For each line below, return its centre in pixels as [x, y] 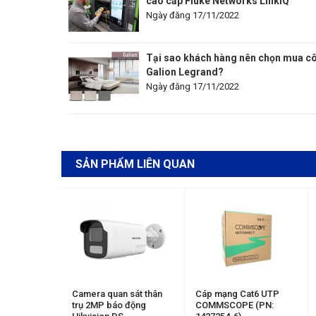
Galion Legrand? [185, 72]
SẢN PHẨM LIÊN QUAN [135, 164]
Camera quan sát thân [117, 294]
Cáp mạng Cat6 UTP [237, 294]
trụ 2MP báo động [109, 305]
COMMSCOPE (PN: [235, 305]
